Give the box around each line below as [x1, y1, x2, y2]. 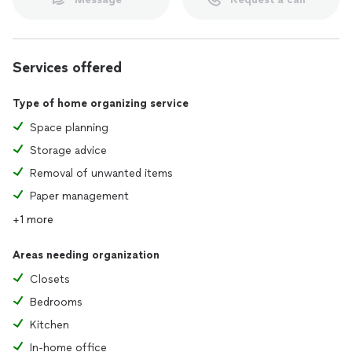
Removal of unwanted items [30, 167, 173, 180]
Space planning [30, 121, 108, 134]
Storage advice [30, 144, 107, 157]
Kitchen [30, 318, 69, 332]
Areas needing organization [13, 248, 159, 262]
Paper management [30, 189, 129, 203]
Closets [30, 273, 70, 286]
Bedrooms [30, 295, 82, 309]
